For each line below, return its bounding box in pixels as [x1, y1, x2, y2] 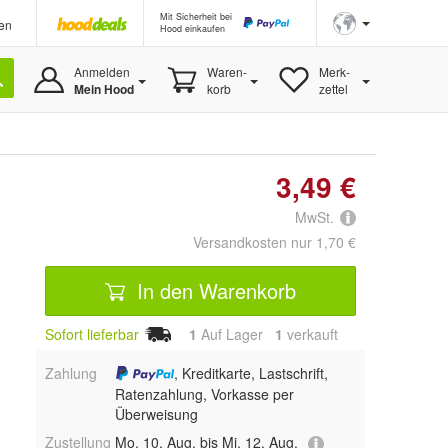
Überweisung [114, 404, 198, 425]
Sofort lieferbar [45, 324, 139, 345]
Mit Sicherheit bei [160, 10, 232, 23]
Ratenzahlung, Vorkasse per [114, 384, 294, 405]
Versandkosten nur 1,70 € [193, 232, 356, 253]
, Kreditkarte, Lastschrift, [174, 363, 329, 384]
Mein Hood [73, 80, 134, 98]
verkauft [283, 324, 338, 345]
